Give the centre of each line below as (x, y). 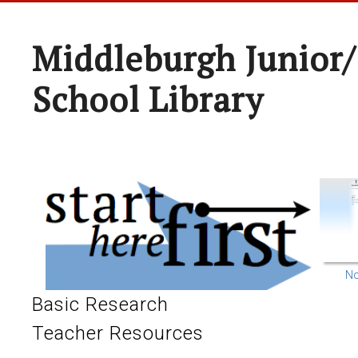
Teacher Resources (118, 333)
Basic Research (100, 304)
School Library (148, 99)
